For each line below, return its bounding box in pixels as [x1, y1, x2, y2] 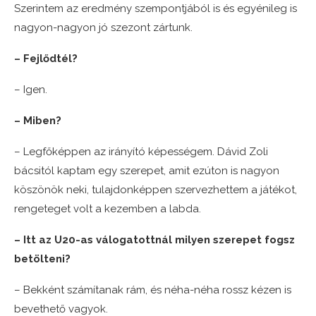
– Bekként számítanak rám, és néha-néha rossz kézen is [14, 284, 291, 297]
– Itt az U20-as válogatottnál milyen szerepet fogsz [14, 233, 295, 247]
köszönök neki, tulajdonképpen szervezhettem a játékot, [14, 183, 297, 197]
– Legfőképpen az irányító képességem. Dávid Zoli [14, 145, 268, 159]
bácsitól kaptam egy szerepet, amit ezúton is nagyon [14, 164, 279, 178]
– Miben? [14, 114, 61, 128]
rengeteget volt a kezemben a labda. [14, 202, 201, 216]
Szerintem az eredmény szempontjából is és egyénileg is [14, 2, 297, 16]
